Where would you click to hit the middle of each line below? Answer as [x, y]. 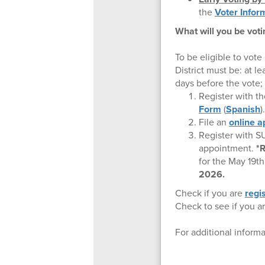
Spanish [243, 109]
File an [214, 122]
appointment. [227, 148]
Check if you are [210, 193]
